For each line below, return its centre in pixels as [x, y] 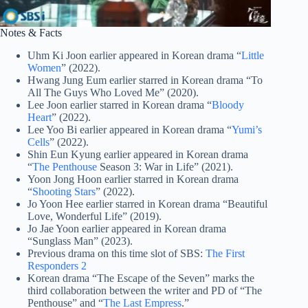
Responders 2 [57, 265]
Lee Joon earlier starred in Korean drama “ [120, 104]
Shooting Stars [64, 191]
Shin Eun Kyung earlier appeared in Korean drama [138, 154]
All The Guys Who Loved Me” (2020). [113, 92]
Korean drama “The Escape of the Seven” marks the [141, 278]
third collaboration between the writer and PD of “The [145, 290]
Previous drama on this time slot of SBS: [117, 253]
